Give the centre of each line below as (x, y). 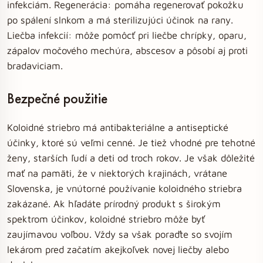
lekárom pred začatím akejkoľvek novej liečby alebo (118, 249)
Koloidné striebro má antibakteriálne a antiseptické (118, 127)
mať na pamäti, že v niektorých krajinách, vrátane (117, 173)
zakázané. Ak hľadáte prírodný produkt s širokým (114, 203)
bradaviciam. (35, 65)
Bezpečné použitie (57, 98)
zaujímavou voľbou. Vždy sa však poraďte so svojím (120, 234)
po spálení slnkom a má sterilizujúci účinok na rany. (120, 20)
